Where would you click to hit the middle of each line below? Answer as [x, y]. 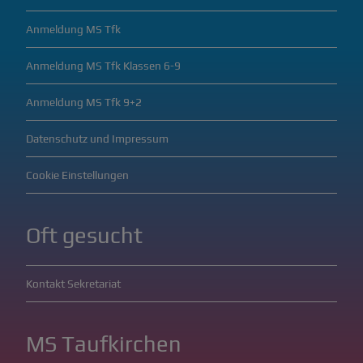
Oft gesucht [84, 235]
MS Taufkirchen [104, 344]
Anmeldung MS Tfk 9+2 [84, 102]
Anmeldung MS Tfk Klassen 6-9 [103, 66]
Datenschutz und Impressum [97, 139]
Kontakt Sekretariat [73, 284]
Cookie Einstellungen [77, 175]
